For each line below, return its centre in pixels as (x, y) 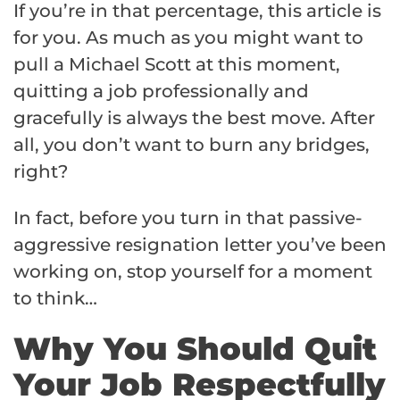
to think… (55, 298)
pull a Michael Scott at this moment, (177, 64)
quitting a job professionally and (161, 91)
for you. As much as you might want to (188, 37)
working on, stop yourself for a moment (193, 271)
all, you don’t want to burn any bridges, (192, 144)
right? (41, 171)
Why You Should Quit (195, 348)
